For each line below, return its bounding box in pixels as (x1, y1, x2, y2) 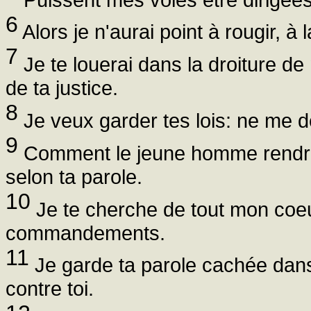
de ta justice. (6, 76, 118, 100)
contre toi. (6, 277, 94, 301)
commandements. (6, 221, 165, 244)
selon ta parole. (6, 165, 142, 188)
